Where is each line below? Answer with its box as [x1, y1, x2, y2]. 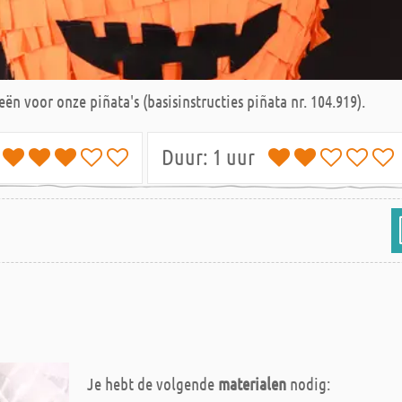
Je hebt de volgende [87, 373, 218, 394]
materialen [218, 373, 286, 394]
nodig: [286, 373, 330, 394]
